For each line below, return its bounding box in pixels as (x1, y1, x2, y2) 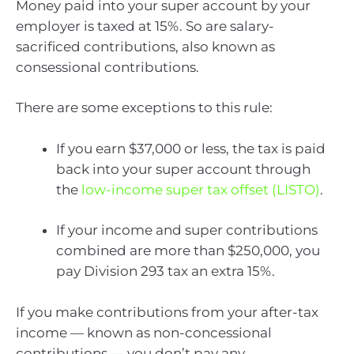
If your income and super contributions (56, 222, 318, 239)
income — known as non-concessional (16, 324, 272, 341)
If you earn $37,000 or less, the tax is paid (56, 140, 326, 156)
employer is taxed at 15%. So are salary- (16, 17, 274, 34)
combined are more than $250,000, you (56, 243, 320, 259)
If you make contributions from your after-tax (16, 303, 318, 320)
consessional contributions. (16, 58, 199, 75)
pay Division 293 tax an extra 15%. (56, 263, 275, 280)
